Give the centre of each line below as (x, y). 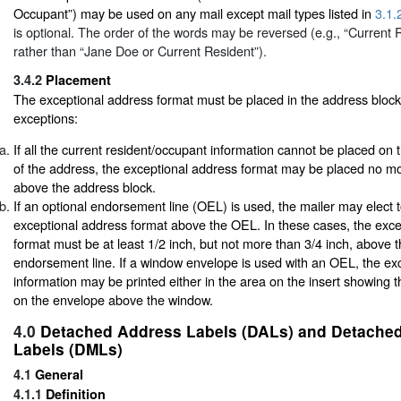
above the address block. (85, 187)
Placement (78, 79)
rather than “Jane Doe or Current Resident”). (140, 50)
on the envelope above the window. (113, 300)
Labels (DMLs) (68, 348)
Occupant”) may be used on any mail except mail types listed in (194, 13)
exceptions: (46, 117)
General (59, 374)
